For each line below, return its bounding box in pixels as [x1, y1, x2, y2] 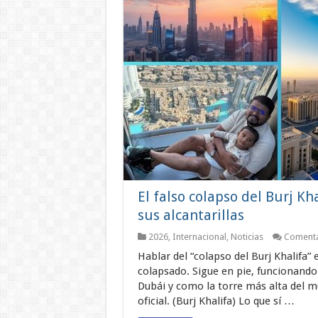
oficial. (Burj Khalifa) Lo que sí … [137, 295, 295, 308]
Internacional [172, 231, 226, 243]
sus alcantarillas [137, 207, 244, 224]
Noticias [230, 231, 263, 243]
